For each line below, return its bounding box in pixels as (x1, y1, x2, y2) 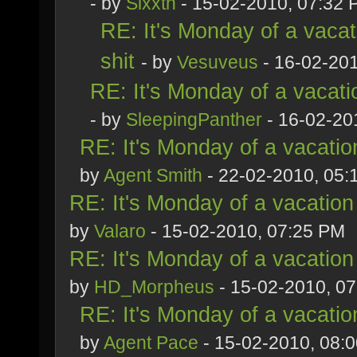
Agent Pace (104, 332, 198, 353)
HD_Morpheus (94, 277, 214, 297)
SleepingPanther (126, 109, 262, 130)
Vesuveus (177, 52, 258, 73)
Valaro (94, 221, 146, 241)
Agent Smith (104, 165, 202, 186)
